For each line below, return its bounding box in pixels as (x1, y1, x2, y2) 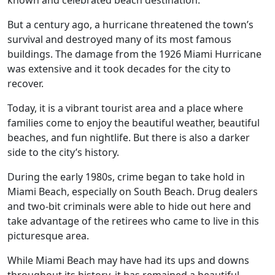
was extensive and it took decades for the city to (7, 62, 231, 76)
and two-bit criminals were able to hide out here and (7, 199, 251, 213)
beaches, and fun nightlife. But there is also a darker (7, 131, 250, 144)
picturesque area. (7, 229, 89, 242)
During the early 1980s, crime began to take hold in (7, 170, 245, 184)
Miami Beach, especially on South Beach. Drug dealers (7, 185, 258, 198)
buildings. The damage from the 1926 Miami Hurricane (7, 47, 261, 61)
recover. (7, 77, 44, 90)
